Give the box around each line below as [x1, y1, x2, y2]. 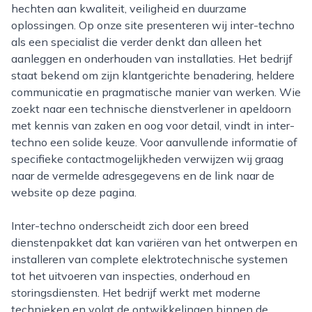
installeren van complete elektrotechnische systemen [11, 252, 288, 266]
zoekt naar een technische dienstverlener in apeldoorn [11, 102, 291, 116]
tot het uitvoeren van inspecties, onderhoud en [11, 269, 250, 283]
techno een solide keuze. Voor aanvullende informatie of [11, 135, 297, 149]
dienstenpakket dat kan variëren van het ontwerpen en [11, 235, 297, 249]
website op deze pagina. [11, 185, 136, 199]
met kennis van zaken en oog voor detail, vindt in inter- [11, 118, 295, 132]
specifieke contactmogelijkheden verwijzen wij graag [11, 152, 283, 166]
